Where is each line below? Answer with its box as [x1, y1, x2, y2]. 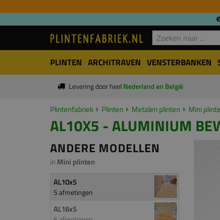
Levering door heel [68, 82, 123, 91]
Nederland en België [123, 82, 183, 91]
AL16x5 [54, 203, 77, 215]
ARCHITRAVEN [88, 56, 141, 69]
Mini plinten [57, 156, 95, 167]
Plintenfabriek [50, 104, 93, 115]
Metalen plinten [132, 104, 180, 115]
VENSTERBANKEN [147, 56, 212, 69]
